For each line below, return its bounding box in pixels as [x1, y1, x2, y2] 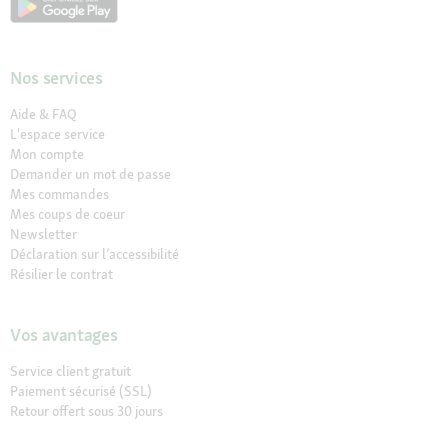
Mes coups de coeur [10, 205, 125, 223]
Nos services [10, 66, 103, 89]
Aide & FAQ [10, 105, 77, 123]
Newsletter [10, 225, 77, 243]
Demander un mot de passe [10, 165, 171, 183]
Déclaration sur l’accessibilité [10, 245, 179, 263]
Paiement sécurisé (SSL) [10, 382, 152, 400]
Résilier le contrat [10, 265, 113, 283]
